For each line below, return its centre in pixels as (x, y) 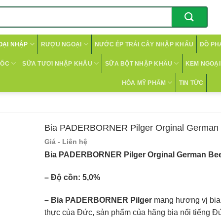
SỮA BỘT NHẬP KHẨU (139, 63)
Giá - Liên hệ (66, 142)
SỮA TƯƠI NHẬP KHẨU (57, 63)
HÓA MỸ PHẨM (144, 83)
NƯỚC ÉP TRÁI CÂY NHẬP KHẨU (144, 44)
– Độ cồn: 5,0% (73, 177)
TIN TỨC (191, 83)
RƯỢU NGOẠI (61, 44)
